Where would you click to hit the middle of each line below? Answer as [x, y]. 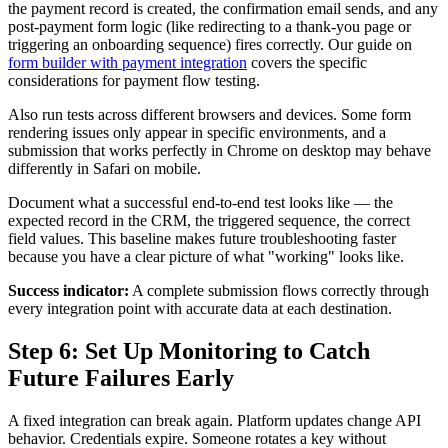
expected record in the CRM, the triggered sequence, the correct [209, 220]
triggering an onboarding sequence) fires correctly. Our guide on [210, 44]
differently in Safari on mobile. [104, 168]
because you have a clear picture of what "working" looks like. [206, 256]
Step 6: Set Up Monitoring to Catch [189, 350]
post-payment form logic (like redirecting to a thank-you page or [209, 26]
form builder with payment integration [127, 62]
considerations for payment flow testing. [134, 80]
